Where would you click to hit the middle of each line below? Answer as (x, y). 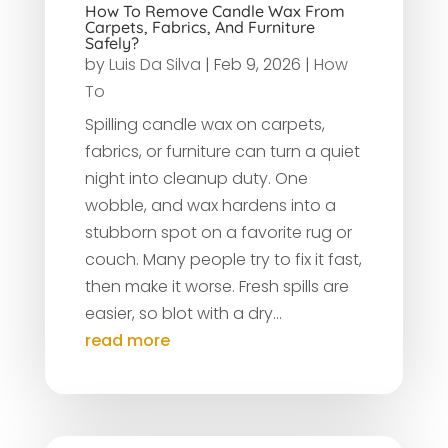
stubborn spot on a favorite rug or (218, 232)
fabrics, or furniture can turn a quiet (222, 151)
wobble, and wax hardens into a (210, 205)
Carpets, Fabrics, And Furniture (199, 26)
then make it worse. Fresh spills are (216, 286)
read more (127, 340)
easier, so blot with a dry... (183, 313)
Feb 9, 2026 (257, 64)
